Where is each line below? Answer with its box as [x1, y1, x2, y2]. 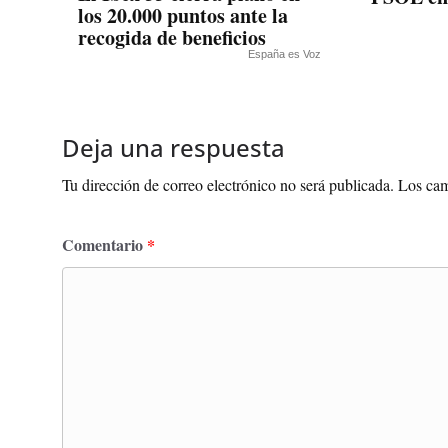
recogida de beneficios [78, 23, 266, 53]
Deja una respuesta [62, 131, 285, 165]
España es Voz [248, 48, 321, 61]
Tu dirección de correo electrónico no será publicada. [62, 174, 394, 196]
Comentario [62, 233, 147, 257]
